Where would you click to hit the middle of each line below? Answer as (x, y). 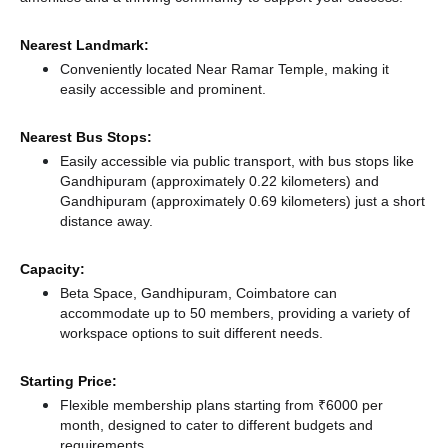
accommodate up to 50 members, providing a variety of (235, 313)
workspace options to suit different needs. (191, 333)
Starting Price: (68, 381)
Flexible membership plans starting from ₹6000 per (221, 405)
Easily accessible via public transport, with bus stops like (237, 161)
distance (88, 221)
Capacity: (52, 269)
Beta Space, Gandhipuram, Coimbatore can (198, 293)
